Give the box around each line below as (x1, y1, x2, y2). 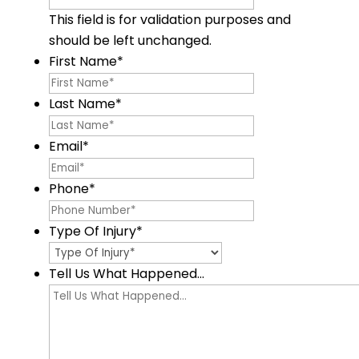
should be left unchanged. (48, 31, 212, 50)
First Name (48, 52, 117, 71)
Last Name (48, 95, 115, 114)
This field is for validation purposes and (48, 10, 291, 30)
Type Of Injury (48, 222, 136, 241)
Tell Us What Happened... (48, 264, 204, 284)
